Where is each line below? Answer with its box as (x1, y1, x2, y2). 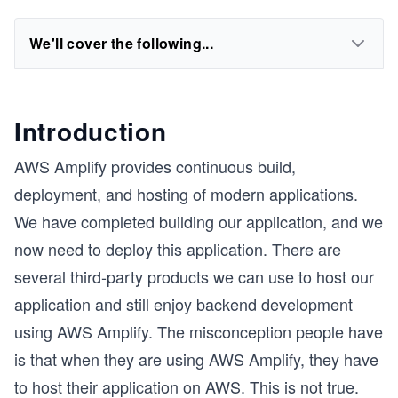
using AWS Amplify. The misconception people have (14, 320, 383, 343)
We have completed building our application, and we (14, 210, 383, 233)
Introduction (14, 113, 167, 149)
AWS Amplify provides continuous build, (14, 155, 296, 178)
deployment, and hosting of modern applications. (14, 182, 358, 205)
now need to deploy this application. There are (14, 237, 341, 260)
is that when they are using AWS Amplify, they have (14, 347, 378, 370)
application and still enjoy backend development (14, 292, 353, 315)
